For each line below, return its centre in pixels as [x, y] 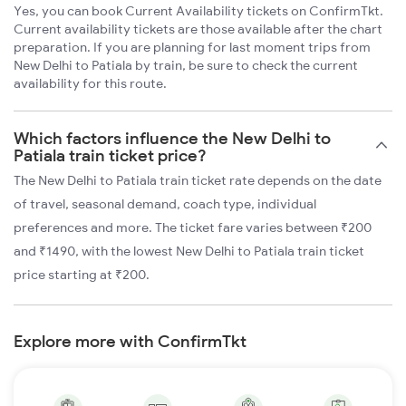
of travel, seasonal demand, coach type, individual [165, 204]
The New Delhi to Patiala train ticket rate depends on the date [198, 181]
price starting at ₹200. [82, 275]
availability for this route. [90, 84]
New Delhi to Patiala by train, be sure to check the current [186, 66]
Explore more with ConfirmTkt [130, 342]
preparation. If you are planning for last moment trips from [192, 48]
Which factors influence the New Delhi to [172, 139]
